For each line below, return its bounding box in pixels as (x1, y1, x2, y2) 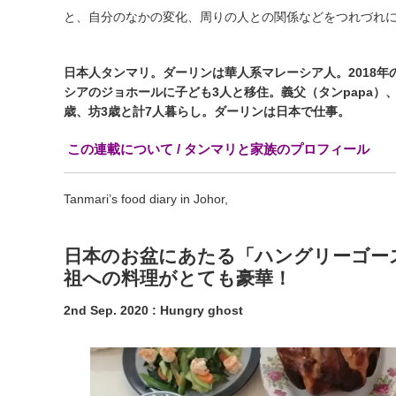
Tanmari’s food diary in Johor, (64, 192, 228, 206)
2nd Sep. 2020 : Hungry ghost (64, 303, 243, 317)
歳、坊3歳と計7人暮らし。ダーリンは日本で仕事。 (64, 104, 350, 118)
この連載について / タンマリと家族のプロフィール (67, 141, 369, 156)
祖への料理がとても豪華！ (64, 268, 292, 288)
